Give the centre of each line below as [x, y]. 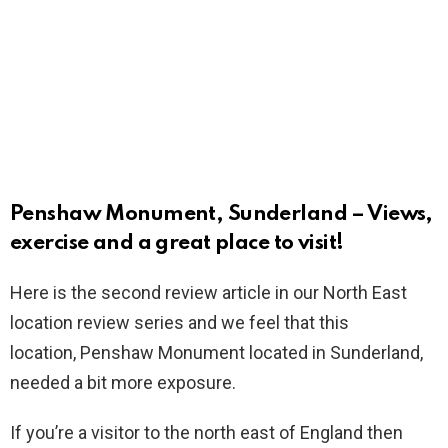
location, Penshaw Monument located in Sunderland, [216, 352]
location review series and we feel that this [179, 322]
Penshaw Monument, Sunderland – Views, [221, 214]
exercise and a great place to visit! [177, 243]
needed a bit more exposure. [123, 382]
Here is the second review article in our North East [208, 292]
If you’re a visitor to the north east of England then [206, 432]
